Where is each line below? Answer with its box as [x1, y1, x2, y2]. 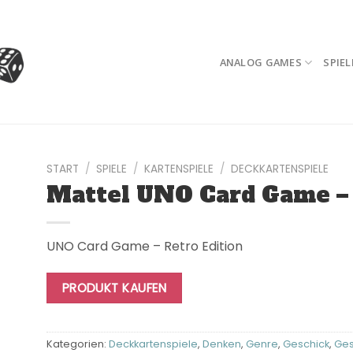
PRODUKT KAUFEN [61, 279, 167, 296]
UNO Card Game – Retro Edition [46, 236, 243, 255]
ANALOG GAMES [219, 55, 302, 69]
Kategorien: [46, 336, 109, 351]
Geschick [283, 336, 329, 351]
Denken [203, 336, 241, 351]
